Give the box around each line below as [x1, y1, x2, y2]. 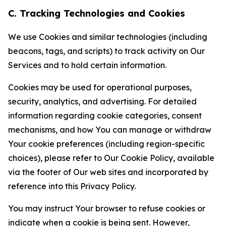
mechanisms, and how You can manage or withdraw [8, 125, 211, 135]
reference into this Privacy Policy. [8, 181, 136, 191]
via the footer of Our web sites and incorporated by [8, 167, 208, 177]
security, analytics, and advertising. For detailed [8, 96, 197, 106]
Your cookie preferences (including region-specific [8, 139, 205, 149]
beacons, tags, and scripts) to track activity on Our [8, 46, 205, 56]
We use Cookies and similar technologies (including [8, 32, 207, 42]
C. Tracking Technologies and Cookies [8, 8, 185, 19]
